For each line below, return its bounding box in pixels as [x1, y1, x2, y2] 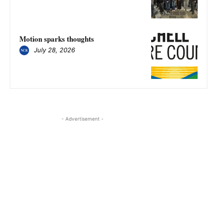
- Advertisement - [61, 116, 104, 122]
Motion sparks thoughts [19, 33, 94, 44]
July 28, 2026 [34, 46, 75, 54]
